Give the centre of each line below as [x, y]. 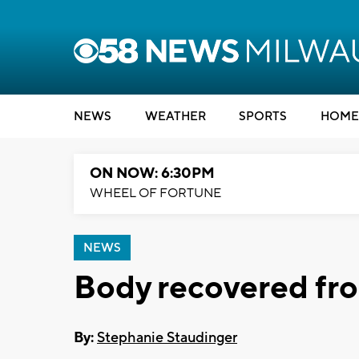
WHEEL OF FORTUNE [155, 193]
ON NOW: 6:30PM [152, 173]
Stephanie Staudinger [167, 337]
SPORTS [263, 117]
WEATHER [175, 117]
